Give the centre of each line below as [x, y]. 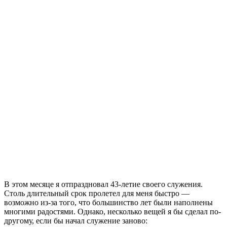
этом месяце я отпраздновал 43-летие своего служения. [106, 184]
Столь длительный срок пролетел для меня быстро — [97, 193]
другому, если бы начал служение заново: [76, 220]
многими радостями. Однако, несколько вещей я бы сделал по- [112, 211]
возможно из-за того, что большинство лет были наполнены [108, 202]
